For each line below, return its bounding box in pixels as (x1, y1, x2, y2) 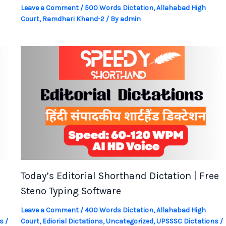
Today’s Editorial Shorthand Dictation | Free (20, 169, 219, 182)
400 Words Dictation (84, 205, 153, 214)
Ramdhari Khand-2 (42, 15, 104, 24)
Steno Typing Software (20, 185, 121, 197)
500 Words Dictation (84, 4, 153, 13)
